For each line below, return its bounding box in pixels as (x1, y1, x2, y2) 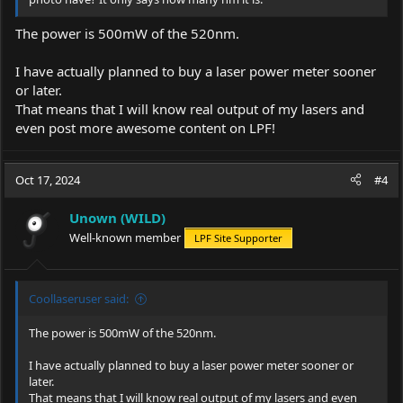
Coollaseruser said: (29, 291, 129, 307)
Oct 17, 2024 (15, 171, 80, 188)
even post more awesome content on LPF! (15, 118, 275, 137)
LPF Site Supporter (194, 230, 282, 245)
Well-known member (69, 228, 181, 246)
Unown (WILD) (69, 208, 166, 227)
